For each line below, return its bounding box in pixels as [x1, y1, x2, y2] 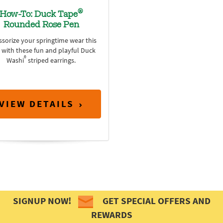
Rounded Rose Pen [3, 20, 79, 30]
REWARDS [91, 209, 132, 222]
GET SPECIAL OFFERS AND [100, 195, 211, 207]
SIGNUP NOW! [12, 195, 73, 207]
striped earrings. [26, 55, 76, 65]
